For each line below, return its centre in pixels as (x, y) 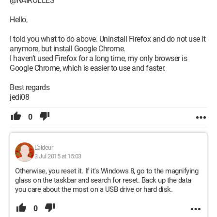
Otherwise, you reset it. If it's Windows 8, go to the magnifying (107, 171)
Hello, (18, 20)
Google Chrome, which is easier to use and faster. (88, 68)
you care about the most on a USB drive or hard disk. (94, 189)
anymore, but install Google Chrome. (68, 49)
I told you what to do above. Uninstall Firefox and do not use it (108, 39)
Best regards (30, 87)
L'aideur (44, 147)
